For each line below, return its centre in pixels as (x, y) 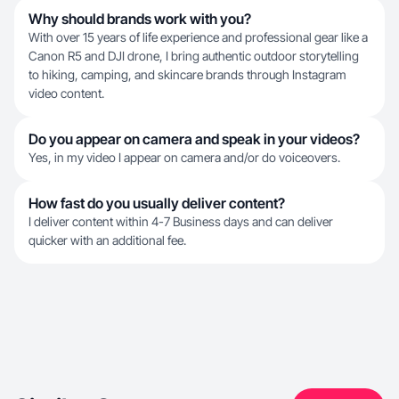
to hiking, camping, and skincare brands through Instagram (187, 74)
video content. (66, 93)
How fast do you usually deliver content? (157, 203)
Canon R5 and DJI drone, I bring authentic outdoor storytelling (194, 56)
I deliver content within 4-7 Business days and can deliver (181, 221)
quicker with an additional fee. (107, 240)
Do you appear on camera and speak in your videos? (194, 139)
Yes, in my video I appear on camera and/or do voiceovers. (184, 157)
